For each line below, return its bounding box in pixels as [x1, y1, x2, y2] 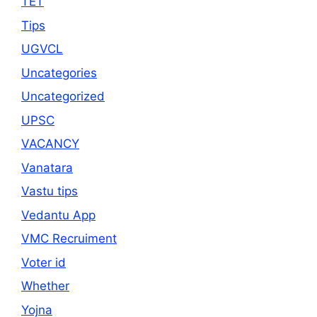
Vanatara [21, 160, 73, 175]
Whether [21, 279, 69, 294]
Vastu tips [21, 184, 78, 199]
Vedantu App [21, 207, 96, 222]
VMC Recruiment [21, 231, 117, 246]
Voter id [21, 255, 66, 270]
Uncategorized [21, 89, 105, 104]
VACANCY [21, 137, 79, 151]
